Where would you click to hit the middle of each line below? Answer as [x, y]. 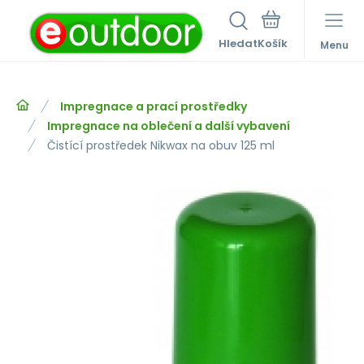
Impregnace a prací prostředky [154, 106]
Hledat [238, 43]
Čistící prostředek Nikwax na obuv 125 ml [161, 145]
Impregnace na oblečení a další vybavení [169, 126]
